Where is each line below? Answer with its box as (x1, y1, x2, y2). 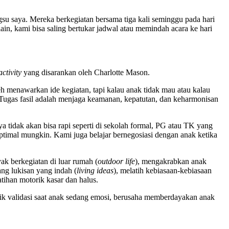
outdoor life (98, 157, 135, 166)
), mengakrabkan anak (135, 157, 207, 166)
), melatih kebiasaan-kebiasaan (113, 166, 212, 175)
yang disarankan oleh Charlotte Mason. (21, 68, 150, 77)
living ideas (77, 166, 113, 175)
